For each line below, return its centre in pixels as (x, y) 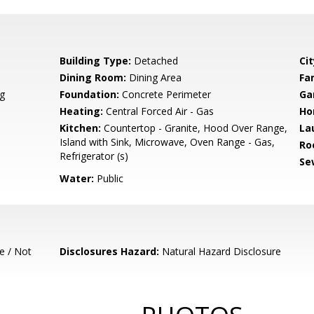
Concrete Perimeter (165, 94)
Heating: (82, 111)
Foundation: (90, 94)
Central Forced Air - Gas (159, 111)
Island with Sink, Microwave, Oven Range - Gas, (168, 142)
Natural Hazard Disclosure (220, 251)
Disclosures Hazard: (110, 251)
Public (109, 178)
